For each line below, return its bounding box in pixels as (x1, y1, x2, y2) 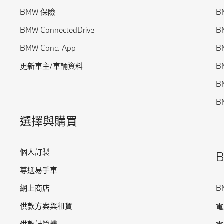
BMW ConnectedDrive (20, 25, 94, 35)
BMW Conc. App (20, 43, 76, 53)
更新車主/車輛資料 (20, 61, 83, 71)
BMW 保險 (20, 7, 55, 17)
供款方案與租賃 (20, 201, 72, 211)
